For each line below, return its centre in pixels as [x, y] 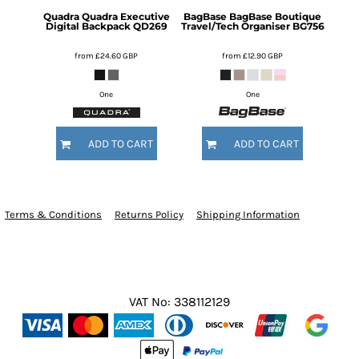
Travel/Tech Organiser [235, 26]
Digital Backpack [88, 26]
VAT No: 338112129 [179, 302]
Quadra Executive [125, 17]
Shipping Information [248, 215]
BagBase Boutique [276, 17]
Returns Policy [149, 215]
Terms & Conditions [53, 215]
